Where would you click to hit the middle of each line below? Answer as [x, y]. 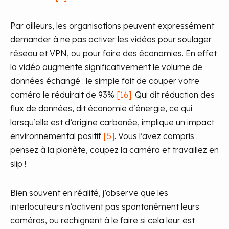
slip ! [18, 164]
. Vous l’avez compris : [156, 136]
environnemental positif [57, 136]
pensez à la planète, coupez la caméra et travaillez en [114, 150]
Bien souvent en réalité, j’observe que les [89, 193]
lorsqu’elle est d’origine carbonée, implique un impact [112, 122]
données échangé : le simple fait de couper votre [105, 81]
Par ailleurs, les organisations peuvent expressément [112, 26]
